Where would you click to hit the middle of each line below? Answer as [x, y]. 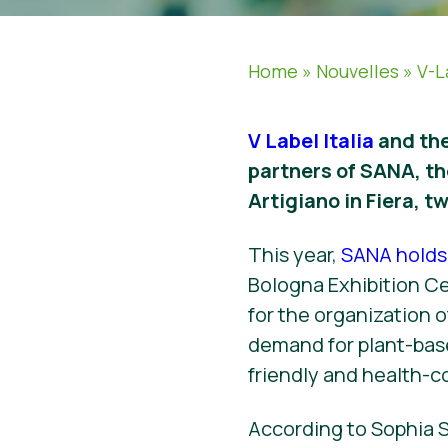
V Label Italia [311, 140]
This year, [295, 254]
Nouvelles [358, 71]
